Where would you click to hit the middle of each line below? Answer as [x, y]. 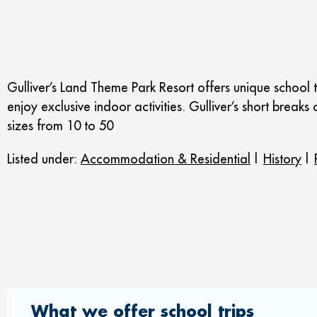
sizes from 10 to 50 [60, 126]
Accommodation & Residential [166, 159]
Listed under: [44, 159]
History [282, 159]
